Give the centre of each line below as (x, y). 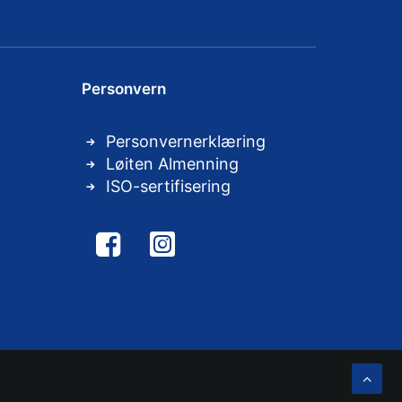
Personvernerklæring (186, 141)
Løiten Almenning (172, 164)
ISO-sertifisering (168, 186)
